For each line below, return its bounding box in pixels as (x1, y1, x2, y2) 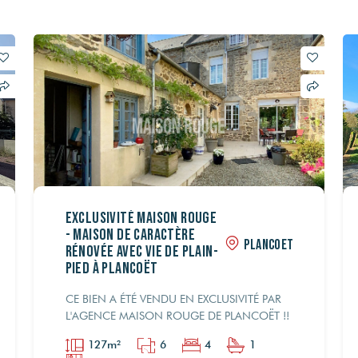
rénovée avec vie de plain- (65, 241, 218, 261)
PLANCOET (244, 236, 294, 253)
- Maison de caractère (65, 225, 195, 245)
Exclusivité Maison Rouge (65, 208, 217, 228)
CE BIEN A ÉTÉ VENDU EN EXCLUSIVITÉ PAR (65, 292, 281, 305)
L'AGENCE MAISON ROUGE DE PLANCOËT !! (65, 308, 289, 322)
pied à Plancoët (65, 258, 158, 278)
